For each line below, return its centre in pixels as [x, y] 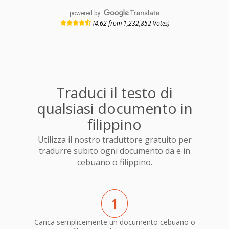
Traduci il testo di [114, 92]
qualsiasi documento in [114, 108]
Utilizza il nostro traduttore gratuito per [114, 140]
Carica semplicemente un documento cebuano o [114, 222]
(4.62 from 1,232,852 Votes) [131, 23]
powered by [85, 13]
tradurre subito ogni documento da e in [114, 151]
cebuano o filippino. [114, 162]
